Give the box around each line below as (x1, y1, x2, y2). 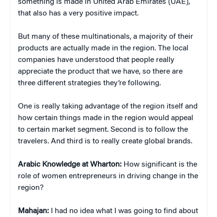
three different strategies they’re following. (18, 79, 161, 87)
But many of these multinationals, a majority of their (18, 32, 193, 41)
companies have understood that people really (18, 56, 174, 64)
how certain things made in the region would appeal (18, 114, 193, 122)
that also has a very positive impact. (18, 9, 139, 17)
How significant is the (124, 160, 197, 169)
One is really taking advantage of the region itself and (18, 102, 198, 110)
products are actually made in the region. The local (18, 44, 188, 52)
